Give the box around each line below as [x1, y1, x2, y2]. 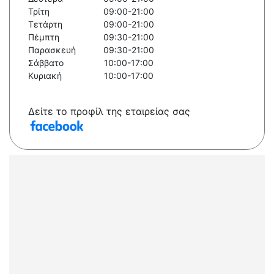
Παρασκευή [28, 45, 76, 56]
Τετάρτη [28, 19, 62, 30]
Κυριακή [28, 70, 62, 81]
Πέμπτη [28, 32, 59, 43]
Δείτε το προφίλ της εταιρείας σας [28, 105, 190, 118]
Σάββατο [28, 57, 64, 68]
